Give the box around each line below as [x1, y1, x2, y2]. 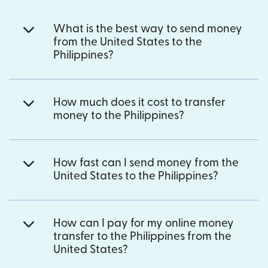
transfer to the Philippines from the [53, 231, 232, 243]
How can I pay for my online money [53, 218, 234, 230]
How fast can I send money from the [53, 157, 239, 169]
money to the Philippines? [53, 110, 184, 122]
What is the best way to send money [53, 23, 242, 35]
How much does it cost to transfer [53, 97, 226, 109]
